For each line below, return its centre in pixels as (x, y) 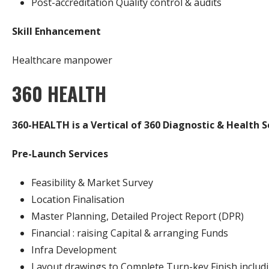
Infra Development (74, 249)
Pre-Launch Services (60, 153)
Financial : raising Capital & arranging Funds (130, 233)
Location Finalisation (78, 199)
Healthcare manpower (62, 60)
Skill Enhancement (56, 31)
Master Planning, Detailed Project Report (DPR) (138, 216)
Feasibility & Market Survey (92, 182)
